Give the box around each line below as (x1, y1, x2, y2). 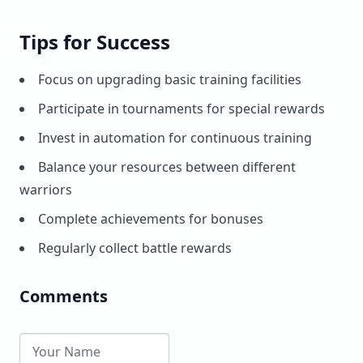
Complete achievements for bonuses (38, 210, 263, 228)
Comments (19, 285, 108, 307)
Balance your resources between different (38, 158, 296, 176)
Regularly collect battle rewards (38, 239, 232, 257)
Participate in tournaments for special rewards (38, 100, 325, 117)
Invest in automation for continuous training (38, 129, 312, 147)
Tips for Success (19, 28, 170, 55)
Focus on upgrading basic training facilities (38, 70, 301, 88)
